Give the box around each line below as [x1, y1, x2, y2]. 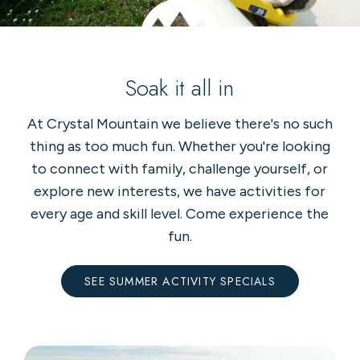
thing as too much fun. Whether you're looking [29, 137, 330, 155]
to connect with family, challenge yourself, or [31, 160, 329, 178]
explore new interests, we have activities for [34, 182, 326, 200]
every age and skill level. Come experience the [31, 205, 329, 223]
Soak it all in [125, 72, 235, 104]
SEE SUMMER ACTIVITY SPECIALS [84, 272, 276, 289]
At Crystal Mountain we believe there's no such [27, 115, 333, 133]
